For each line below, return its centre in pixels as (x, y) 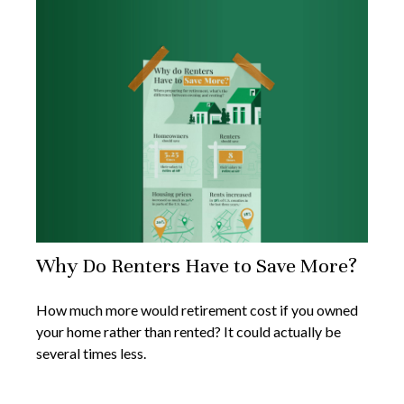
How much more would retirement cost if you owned (197, 310)
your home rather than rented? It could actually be (188, 332)
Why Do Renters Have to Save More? (197, 266)
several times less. (91, 353)
